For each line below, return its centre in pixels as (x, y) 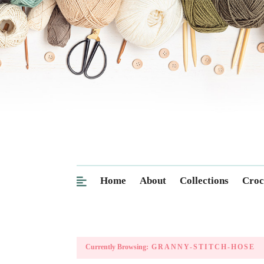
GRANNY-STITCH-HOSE (202, 247)
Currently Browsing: (117, 247)
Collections (204, 181)
